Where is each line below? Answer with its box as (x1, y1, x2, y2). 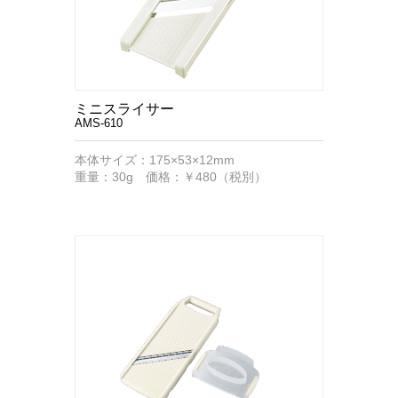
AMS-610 (75, 116, 123, 130)
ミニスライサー (75, 101, 174, 116)
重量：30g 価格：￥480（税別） (75, 170, 267, 184)
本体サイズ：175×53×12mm (75, 153, 235, 167)
